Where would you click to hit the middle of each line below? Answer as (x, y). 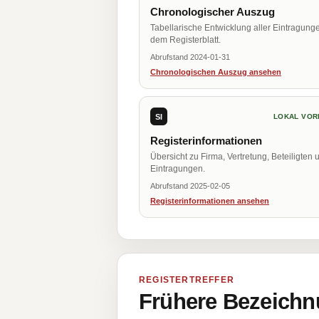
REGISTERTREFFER (187, 280)
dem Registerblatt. (185, 40)
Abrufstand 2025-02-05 (190, 186)
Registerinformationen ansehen (210, 201)
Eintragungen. (178, 169)
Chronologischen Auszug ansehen (216, 72)
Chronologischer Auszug (213, 12)
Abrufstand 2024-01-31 (190, 57)
